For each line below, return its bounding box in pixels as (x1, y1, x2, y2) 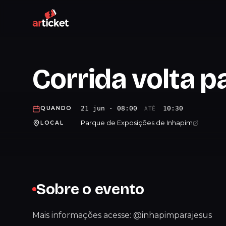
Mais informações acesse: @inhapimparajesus (32, 210, 212, 220)
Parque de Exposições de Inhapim (81, 119, 193, 127)
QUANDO (40, 105, 73, 111)
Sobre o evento (36, 180, 144, 198)
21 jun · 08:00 (81, 104, 141, 112)
